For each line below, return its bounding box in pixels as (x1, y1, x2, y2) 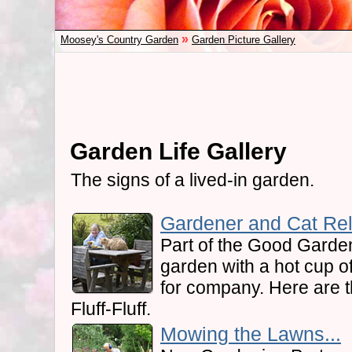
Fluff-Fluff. (71, 299, 151, 319)
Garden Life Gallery (70, 138, 287, 164)
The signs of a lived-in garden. (71, 170, 314, 190)
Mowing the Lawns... (160, 324, 341, 345)
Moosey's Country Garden (60, 34, 178, 46)
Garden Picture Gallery (192, 34, 295, 46)
